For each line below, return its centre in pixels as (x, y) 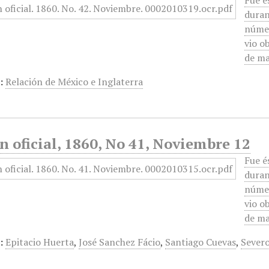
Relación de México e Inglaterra (74, 82)
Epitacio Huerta (40, 242)
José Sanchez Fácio (120, 242)
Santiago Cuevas (201, 242)
